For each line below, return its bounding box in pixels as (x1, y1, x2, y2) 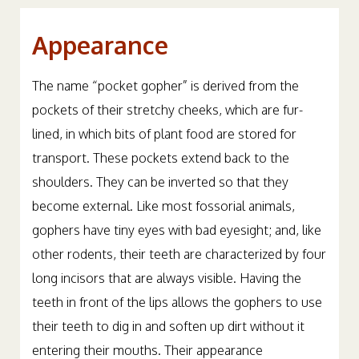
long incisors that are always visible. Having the (32, 270, 301, 286)
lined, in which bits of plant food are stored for (32, 126, 296, 142)
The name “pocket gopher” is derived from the (32, 78, 299, 94)
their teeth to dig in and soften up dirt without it (32, 318, 305, 334)
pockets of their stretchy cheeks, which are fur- (32, 102, 303, 118)
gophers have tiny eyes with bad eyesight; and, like (32, 222, 321, 238)
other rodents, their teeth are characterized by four (32, 246, 326, 262)
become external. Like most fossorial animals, (32, 198, 295, 214)
